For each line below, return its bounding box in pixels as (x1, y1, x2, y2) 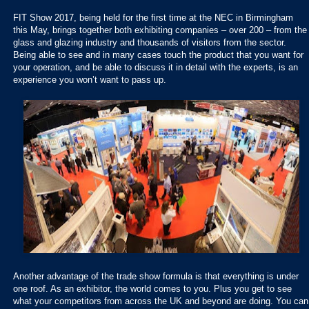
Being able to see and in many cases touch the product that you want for (13, 49, 303, 60)
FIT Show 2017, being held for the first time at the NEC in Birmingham (13, 12, 293, 23)
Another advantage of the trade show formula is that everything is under (13, 270, 299, 281)
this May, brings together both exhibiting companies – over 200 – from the (13, 24, 307, 35)
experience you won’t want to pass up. (13, 74, 166, 85)
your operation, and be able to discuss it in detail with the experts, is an (13, 61, 298, 72)
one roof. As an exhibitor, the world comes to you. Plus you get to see (13, 283, 292, 294)
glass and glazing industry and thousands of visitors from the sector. (13, 37, 286, 48)
